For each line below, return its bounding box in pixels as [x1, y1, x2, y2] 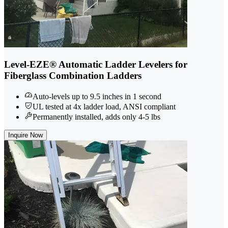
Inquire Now [8, 131, 43, 139]
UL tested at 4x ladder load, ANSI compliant [33, 102, 176, 111]
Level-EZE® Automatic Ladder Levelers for [4, 59, 187, 70]
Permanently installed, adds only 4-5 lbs [33, 112, 160, 121]
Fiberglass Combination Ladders [4, 70, 141, 81]
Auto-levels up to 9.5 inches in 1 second [33, 92, 161, 101]
